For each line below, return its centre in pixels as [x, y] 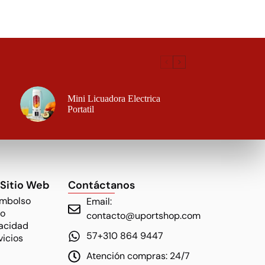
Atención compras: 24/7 [138, 256]
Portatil [80, 109]
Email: [99, 202]
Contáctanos [101, 185]
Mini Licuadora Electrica [114, 99]
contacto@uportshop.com [143, 216]
